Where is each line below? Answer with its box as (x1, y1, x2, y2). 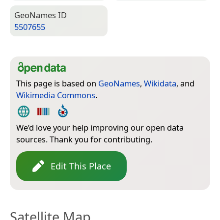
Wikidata (144, 77, 176, 89)
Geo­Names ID (14, 9, 67, 21)
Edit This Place (51, 160, 111, 172)
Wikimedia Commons (16, 89, 95, 101)
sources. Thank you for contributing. (16, 133, 152, 145)
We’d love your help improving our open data (16, 121, 184, 133)
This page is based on (16, 77, 98, 89)
